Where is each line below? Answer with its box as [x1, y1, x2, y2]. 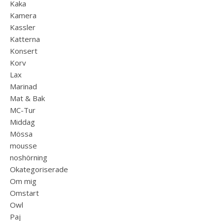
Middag [10, 117, 35, 127]
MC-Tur [10, 105, 36, 115]
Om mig [10, 176, 37, 186]
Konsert [10, 46, 37, 56]
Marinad [10, 81, 37, 91]
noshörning [10, 152, 47, 162]
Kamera [10, 10, 37, 20]
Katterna [10, 34, 40, 44]
